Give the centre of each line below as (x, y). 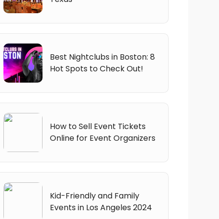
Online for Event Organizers (102, 138)
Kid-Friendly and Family (94, 196)
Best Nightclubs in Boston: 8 (102, 57)
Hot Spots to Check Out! (96, 68)
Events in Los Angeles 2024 (101, 207)
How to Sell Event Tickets (98, 126)
